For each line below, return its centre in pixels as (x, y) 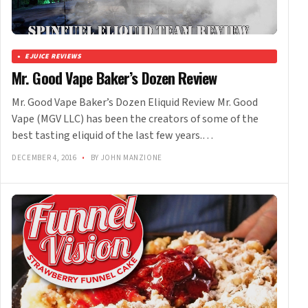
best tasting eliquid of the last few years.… (112, 136)
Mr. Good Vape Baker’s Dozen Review (114, 78)
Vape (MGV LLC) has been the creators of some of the (135, 119)
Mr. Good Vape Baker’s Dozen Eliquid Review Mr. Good (135, 103)
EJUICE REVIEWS (53, 57)
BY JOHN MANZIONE (125, 158)
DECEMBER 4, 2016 (45, 158)
